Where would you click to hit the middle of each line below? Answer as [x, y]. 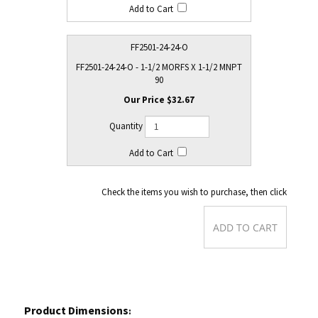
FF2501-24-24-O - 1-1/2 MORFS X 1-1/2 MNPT [159, 67]
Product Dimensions [76, 296]
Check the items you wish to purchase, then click [159, 192]
